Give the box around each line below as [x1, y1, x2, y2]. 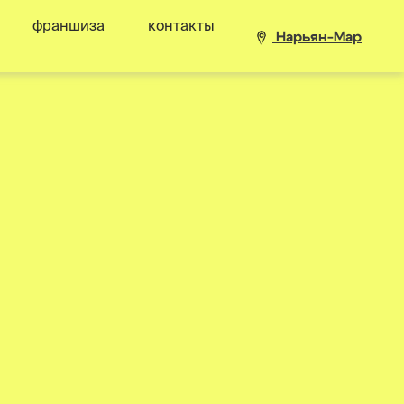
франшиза [32, 17, 105, 33]
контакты [148, 17, 215, 33]
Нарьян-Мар [272, 30, 362, 44]
